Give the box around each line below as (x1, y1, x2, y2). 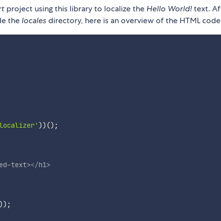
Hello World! (147, 3, 192, 14)
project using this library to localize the (4, 3, 147, 14)
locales (22, 15, 46, 26)
